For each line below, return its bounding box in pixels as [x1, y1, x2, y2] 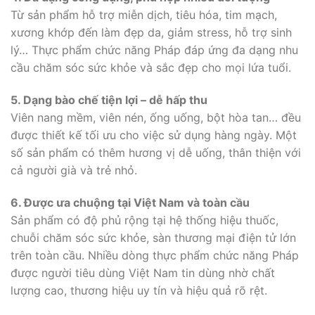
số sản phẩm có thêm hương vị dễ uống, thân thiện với [11, 146, 301, 160]
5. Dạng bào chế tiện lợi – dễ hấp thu [11, 93, 207, 108]
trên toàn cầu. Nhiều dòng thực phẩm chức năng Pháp [11, 247, 299, 262]
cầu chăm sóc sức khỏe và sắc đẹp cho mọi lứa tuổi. [11, 60, 291, 75]
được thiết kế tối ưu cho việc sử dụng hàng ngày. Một [11, 128, 297, 143]
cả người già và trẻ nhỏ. [11, 163, 137, 178]
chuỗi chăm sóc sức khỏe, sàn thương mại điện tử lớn [11, 230, 296, 245]
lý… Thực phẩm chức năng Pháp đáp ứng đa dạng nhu [11, 43, 298, 58]
